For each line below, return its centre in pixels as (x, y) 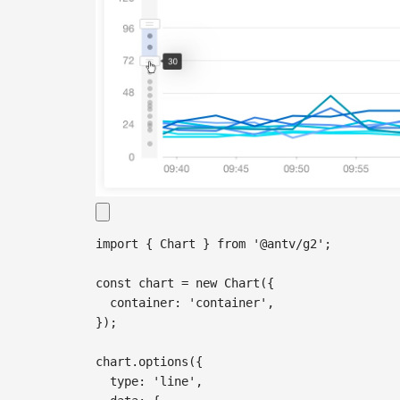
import (117, 244)
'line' (174, 382)
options (163, 362)
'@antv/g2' (288, 244)
